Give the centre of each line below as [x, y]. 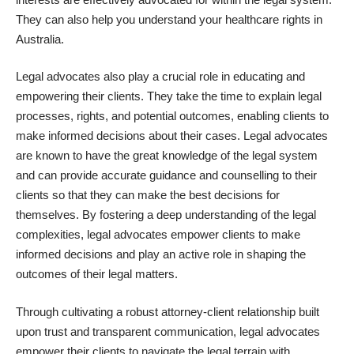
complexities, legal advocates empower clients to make [158, 235]
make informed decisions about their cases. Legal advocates [172, 136]
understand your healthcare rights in [230, 19]
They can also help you [77, 19]
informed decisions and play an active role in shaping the [161, 254]
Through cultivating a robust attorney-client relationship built [168, 311]
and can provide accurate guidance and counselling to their [166, 175]
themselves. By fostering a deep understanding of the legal [166, 215]
